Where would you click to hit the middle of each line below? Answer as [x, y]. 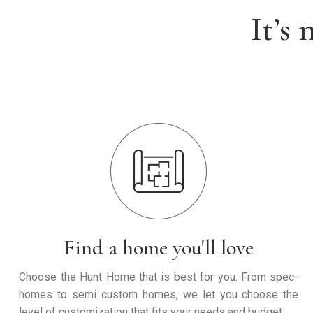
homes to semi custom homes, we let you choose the [159, 294]
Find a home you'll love [159, 247]
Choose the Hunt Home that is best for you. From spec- [159, 277]
